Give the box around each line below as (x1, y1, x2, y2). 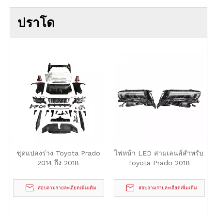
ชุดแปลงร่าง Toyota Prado (16, 149, 100, 157)
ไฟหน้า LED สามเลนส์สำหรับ (114, 149, 203, 157)
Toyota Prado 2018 (128, 159, 190, 167)
